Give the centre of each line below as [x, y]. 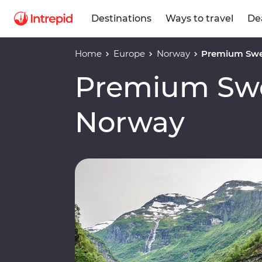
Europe [129, 54]
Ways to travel [199, 18]
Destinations [121, 18]
